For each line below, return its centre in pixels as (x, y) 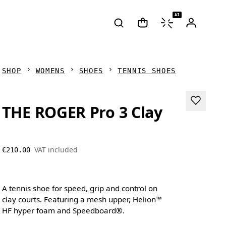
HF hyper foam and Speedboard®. (63, 210)
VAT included (56, 150)
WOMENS (50, 71)
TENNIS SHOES (147, 71)
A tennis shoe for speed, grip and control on (79, 188)
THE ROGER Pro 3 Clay (82, 112)
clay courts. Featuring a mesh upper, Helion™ (82, 199)
